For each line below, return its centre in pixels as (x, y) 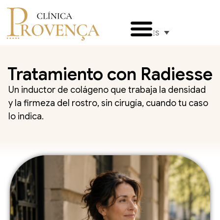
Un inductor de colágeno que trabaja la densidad (107, 90)
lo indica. (26, 116)
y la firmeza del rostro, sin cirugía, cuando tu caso (108, 103)
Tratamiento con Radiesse (110, 74)
